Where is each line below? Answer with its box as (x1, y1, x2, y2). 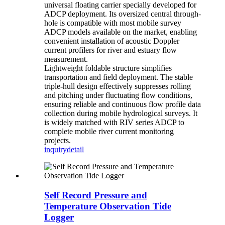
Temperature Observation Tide (44, 201, 171, 212)
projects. (44, 136, 71, 145)
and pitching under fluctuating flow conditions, (44, 91, 192, 100)
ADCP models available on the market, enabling (44, 28, 197, 37)
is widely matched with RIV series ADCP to (44, 118, 184, 127)
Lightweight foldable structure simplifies (44, 64, 172, 73)
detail (67, 145, 84, 154)
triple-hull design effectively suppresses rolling (44, 82, 191, 91)
